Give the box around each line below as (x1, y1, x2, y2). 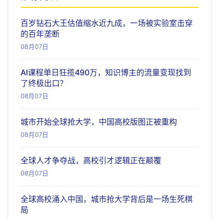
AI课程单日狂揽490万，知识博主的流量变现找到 (21, 67, 191, 77)
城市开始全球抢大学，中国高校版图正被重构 (21, 117, 177, 127)
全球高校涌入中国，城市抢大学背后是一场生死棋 (21, 194, 193, 204)
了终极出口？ (21, 78, 67, 88)
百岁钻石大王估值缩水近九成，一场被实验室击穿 (21, 18, 193, 28)
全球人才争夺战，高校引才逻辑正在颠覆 (21, 155, 161, 165)
